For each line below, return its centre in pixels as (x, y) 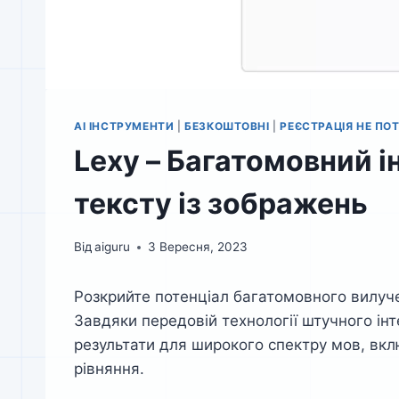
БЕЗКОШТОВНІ (227, 126)
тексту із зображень (221, 204)
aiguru (113, 247)
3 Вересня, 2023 (198, 247)
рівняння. (109, 369)
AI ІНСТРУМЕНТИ (124, 126)
